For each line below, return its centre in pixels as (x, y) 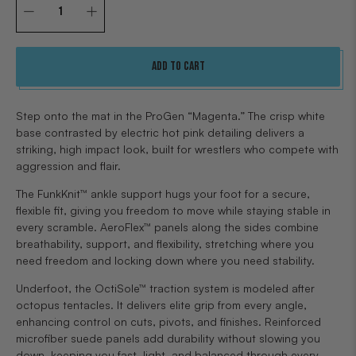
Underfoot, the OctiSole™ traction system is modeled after (165, 288)
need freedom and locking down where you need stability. (165, 260)
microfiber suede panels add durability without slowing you (168, 338)
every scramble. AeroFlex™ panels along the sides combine (167, 226)
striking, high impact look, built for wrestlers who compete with (177, 149)
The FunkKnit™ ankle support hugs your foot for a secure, (163, 193)
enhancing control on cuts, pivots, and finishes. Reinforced (168, 321)
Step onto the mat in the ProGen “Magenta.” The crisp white (170, 115)
